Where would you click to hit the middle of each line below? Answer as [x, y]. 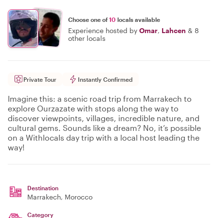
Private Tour [40, 79]
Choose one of [89, 19]
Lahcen [174, 30]
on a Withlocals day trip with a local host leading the [104, 137]
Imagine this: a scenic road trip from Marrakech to [100, 99]
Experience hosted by [103, 30]
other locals [87, 38]
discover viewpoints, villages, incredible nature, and [104, 118]
